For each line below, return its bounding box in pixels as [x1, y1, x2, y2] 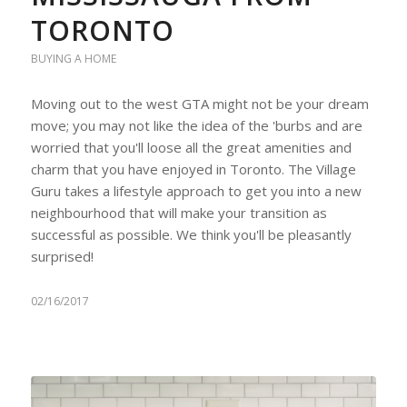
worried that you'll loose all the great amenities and [30, 138, 352, 157]
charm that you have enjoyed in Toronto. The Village [30, 160, 356, 179]
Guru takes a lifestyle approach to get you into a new [30, 182, 362, 201]
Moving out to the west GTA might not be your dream [30, 94, 369, 114]
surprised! [30, 247, 94, 266]
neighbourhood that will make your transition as [30, 203, 327, 223]
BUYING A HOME [30, 51, 116, 67]
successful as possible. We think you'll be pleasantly [30, 225, 352, 244]
